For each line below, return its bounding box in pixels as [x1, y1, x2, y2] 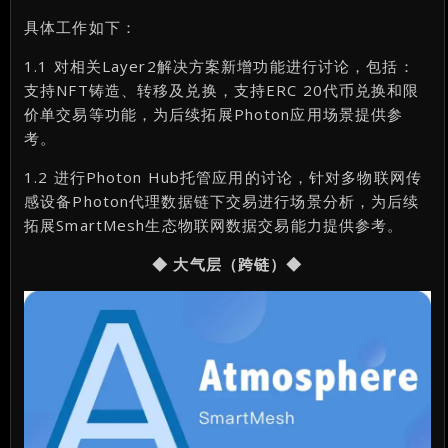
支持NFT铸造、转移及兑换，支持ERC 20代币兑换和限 [24, 80, 420, 101]
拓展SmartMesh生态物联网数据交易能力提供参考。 [24, 215, 404, 236]
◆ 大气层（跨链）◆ [152, 254, 303, 275]
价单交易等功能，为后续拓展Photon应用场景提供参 [24, 104, 404, 125]
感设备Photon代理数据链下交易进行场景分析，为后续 [24, 191, 420, 212]
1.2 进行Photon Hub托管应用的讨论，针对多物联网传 [24, 167, 422, 188]
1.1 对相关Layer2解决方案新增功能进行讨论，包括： [24, 56, 415, 77]
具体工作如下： [24, 17, 137, 38]
